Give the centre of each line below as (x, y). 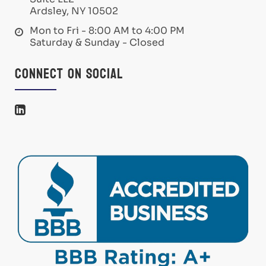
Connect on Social (69, 74)
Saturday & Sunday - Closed (97, 43)
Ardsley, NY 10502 (74, 11)
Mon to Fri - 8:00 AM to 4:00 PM (107, 31)
